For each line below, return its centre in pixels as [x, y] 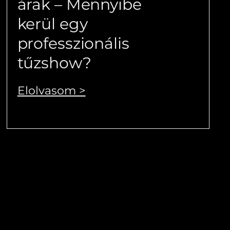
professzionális [73, 43]
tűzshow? [54, 63]
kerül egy [52, 24]
